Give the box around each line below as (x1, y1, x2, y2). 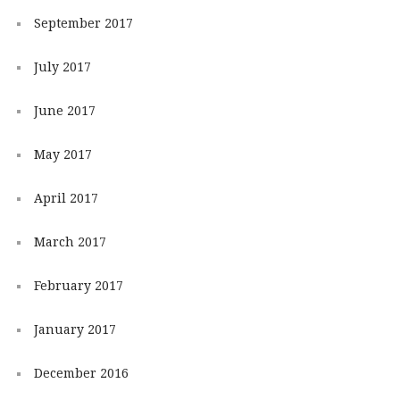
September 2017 (33, 16, 133, 31)
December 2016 (33, 365, 129, 380)
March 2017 (33, 235, 106, 250)
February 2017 (33, 279, 123, 294)
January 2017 (33, 322, 116, 337)
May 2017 (33, 147, 92, 162)
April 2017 (33, 191, 98, 206)
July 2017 (33, 60, 91, 75)
